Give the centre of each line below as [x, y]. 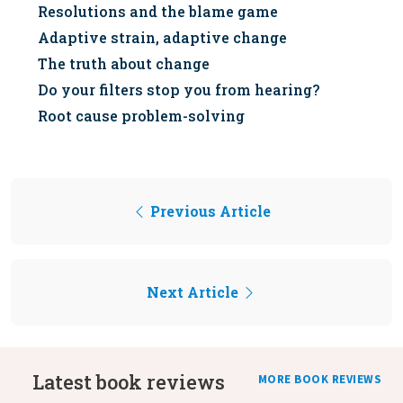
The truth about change [124, 63]
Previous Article [209, 210]
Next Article [194, 291]
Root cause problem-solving [141, 115]
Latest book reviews [129, 381]
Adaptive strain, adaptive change [162, 37]
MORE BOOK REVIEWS [319, 379]
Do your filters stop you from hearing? [179, 89]
